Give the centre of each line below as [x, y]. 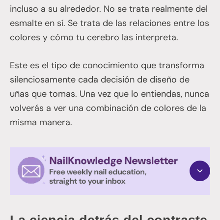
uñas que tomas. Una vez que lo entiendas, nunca [110, 94]
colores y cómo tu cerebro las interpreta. [94, 37]
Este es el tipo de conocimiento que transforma [107, 65]
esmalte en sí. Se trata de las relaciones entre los [110, 23]
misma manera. [41, 122]
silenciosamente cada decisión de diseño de [100, 79]
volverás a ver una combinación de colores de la [108, 108]
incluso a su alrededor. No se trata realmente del [109, 9]
